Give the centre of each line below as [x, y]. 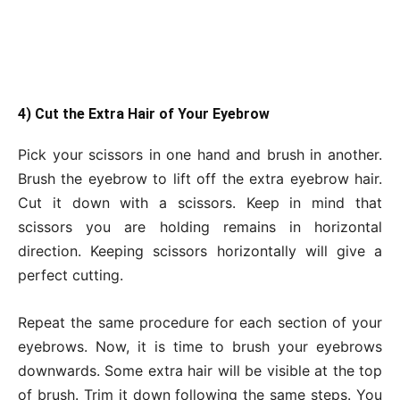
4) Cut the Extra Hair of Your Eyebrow [144, 114]
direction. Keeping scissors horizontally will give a [200, 251]
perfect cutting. [71, 275]
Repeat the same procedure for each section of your [200, 323]
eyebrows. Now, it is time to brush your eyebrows [200, 347]
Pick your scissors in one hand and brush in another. [200, 155]
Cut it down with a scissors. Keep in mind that [200, 203]
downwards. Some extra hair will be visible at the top [200, 371]
